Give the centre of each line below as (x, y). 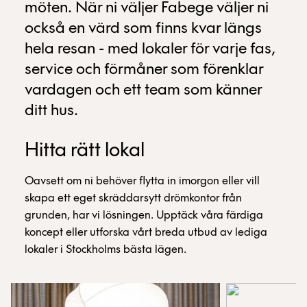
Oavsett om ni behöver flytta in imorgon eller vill (142, 181)
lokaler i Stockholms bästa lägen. (106, 249)
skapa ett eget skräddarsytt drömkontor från (133, 198)
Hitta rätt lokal (85, 151)
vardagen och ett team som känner (143, 90)
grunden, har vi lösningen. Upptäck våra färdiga (144, 215)
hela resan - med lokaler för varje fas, (150, 49)
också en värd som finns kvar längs (143, 28)
